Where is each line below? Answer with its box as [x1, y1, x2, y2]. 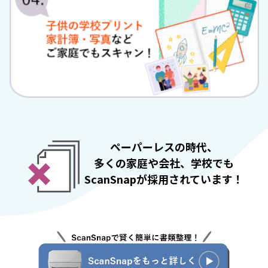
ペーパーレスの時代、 [110, 138, 218, 154]
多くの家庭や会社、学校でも [94, 154, 234, 170]
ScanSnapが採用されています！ [84, 170, 243, 187]
